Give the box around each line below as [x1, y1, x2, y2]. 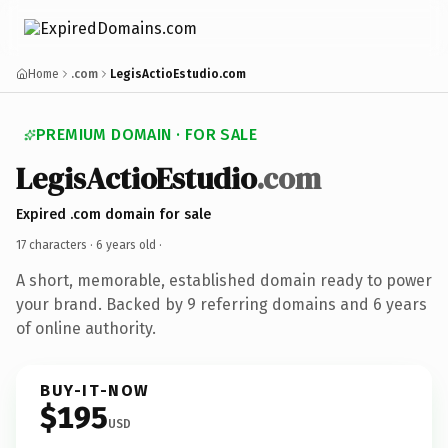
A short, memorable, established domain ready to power [16, 270, 432, 290]
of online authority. [16, 318, 156, 338]
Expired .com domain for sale [16, 205, 211, 223]
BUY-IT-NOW [40, 380, 150, 400]
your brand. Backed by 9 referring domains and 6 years [16, 294, 427, 314]
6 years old [96, 237, 156, 252]
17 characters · [16, 237, 96, 252]
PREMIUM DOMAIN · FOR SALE [36, 125, 257, 144]
